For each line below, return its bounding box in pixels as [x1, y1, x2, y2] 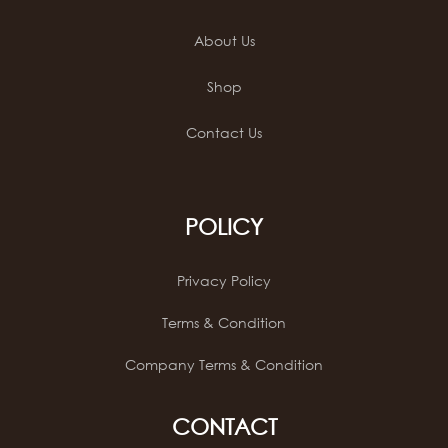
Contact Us [186, 122, 262, 142]
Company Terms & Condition [125, 355, 323, 375]
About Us [193, 30, 255, 50]
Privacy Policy [177, 271, 271, 291]
